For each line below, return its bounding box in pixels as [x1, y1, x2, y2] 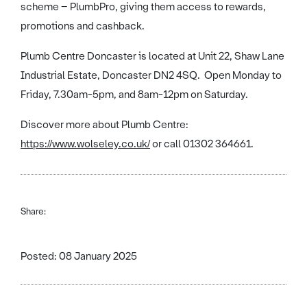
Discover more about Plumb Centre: [21, 118, 188, 132]
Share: [21, 206, 46, 218]
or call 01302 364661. [150, 137, 254, 151]
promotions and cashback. [21, 19, 145, 34]
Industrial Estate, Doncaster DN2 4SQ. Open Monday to [21, 69, 282, 83]
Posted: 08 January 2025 [21, 249, 137, 264]
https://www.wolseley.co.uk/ [21, 137, 150, 151]
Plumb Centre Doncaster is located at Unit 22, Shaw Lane [21, 49, 284, 64]
